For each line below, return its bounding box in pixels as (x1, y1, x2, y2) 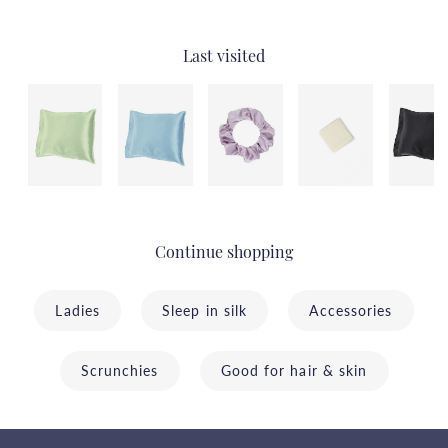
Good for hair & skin (220, 360, 368, 381)
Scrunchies (80, 360, 159, 381)
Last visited (183, 50, 265, 67)
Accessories (309, 299, 393, 320)
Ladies (55, 299, 101, 320)
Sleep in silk (162, 299, 248, 320)
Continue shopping (155, 246, 293, 263)
